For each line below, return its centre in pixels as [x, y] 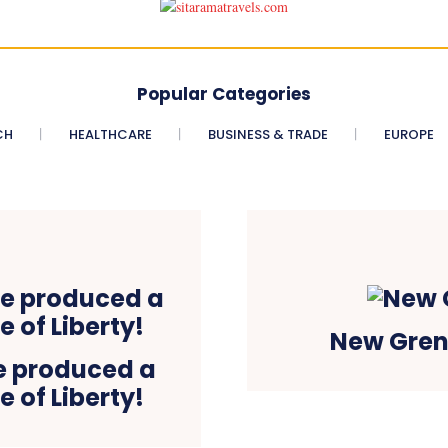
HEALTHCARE [110, 134]
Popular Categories [224, 93]
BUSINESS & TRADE [267, 134]
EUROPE [408, 134]
